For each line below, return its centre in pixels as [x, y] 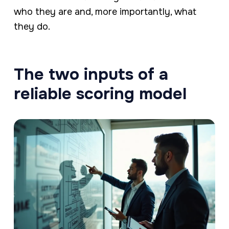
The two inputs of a [91, 75]
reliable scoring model [100, 94]
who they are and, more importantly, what [105, 12]
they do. [32, 27]
